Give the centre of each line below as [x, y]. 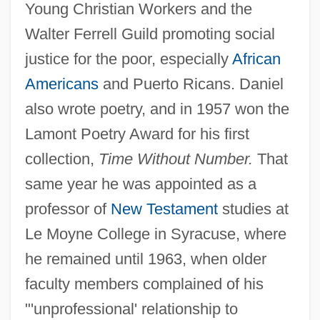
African [256, 59]
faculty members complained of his [144, 284]
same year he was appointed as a [140, 184]
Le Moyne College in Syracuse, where [155, 234]
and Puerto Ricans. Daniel [191, 84]
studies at [253, 209]
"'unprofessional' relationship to [131, 309]
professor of [67, 209]
